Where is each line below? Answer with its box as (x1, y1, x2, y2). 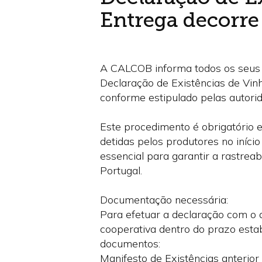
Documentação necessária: (99, 193, 228, 206)
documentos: (99, 237, 160, 250)
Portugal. (99, 164, 142, 177)
